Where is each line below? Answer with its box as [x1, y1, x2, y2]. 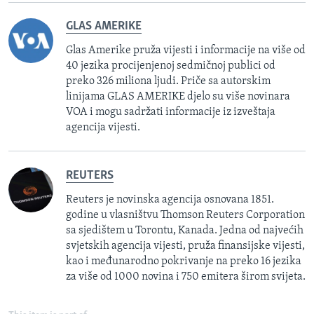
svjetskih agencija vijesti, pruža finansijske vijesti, [66, 240, 305, 252]
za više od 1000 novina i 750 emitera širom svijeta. [66, 271, 306, 282]
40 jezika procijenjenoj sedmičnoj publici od [66, 60, 275, 71]
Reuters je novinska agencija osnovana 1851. [66, 193, 274, 205]
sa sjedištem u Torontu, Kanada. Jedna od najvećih [66, 224, 303, 236]
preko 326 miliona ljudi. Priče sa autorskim [66, 75, 271, 87]
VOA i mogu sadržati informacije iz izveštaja [66, 106, 275, 118]
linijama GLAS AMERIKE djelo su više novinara [66, 90, 290, 102]
